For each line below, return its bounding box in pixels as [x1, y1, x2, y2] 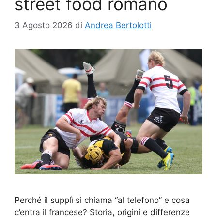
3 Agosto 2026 [15, 20, 73, 31]
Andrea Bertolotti [85, 20, 152, 31]
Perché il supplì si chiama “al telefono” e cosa [15, 195, 190, 205]
